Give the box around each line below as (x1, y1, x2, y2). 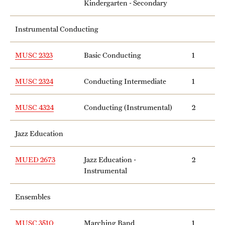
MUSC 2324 (15, 76, 53, 85)
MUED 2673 (15, 155, 55, 164)
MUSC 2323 (15, 50, 53, 59)
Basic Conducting (84, 50, 141, 59)
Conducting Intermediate (84, 76, 166, 85)
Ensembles (15, 192, 50, 201)
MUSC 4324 (15, 102, 54, 111)
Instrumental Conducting (15, 24, 98, 33)
